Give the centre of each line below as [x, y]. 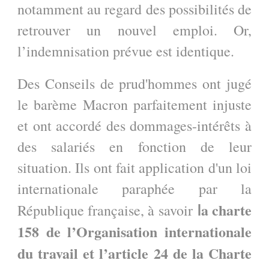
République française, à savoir [107, 210]
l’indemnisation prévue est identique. [126, 51]
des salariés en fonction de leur [134, 146]
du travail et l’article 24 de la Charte [134, 253]
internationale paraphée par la [134, 188]
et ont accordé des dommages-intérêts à [134, 125]
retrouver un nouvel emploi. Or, [134, 30]
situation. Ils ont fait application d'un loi [134, 167]
